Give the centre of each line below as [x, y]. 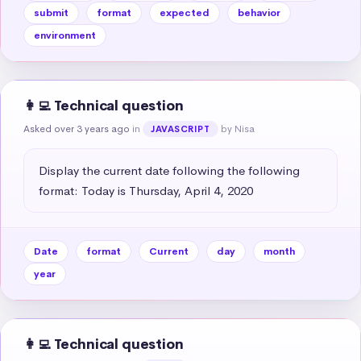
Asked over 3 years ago [77, 129]
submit [51, 12]
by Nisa [237, 129]
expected [185, 12]
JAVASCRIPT [180, 129]
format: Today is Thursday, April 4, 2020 [146, 190]
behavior [259, 12]
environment [65, 35]
